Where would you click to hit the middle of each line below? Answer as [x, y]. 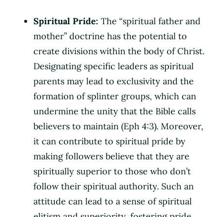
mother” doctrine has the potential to [110, 36]
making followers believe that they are [111, 156]
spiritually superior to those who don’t [112, 171]
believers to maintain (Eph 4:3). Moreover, [118, 126]
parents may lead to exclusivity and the [114, 81]
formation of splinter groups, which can [115, 96]
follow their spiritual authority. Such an [114, 186]
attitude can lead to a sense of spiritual [113, 201]
